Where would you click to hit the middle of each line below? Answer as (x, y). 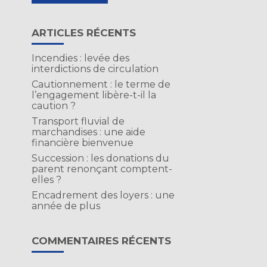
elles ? (46, 180)
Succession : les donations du (100, 158)
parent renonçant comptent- (102, 169)
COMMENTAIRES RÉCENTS (101, 241)
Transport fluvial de (78, 121)
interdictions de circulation (95, 69)
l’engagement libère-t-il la (94, 95)
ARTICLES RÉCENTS (83, 33)
